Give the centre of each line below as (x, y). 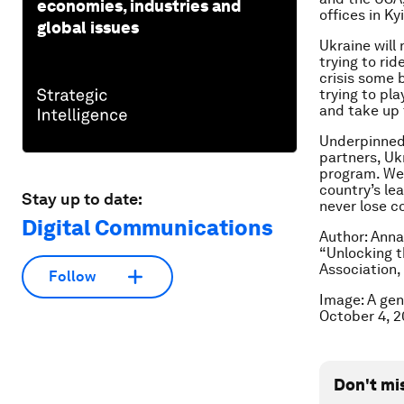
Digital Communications (147, 227)
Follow (72, 277)
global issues (88, 27)
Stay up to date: (82, 198)
